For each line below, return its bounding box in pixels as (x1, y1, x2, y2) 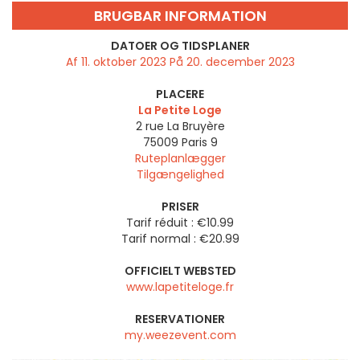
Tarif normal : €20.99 (121, 231, 239, 247)
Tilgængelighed (136, 166, 224, 183)
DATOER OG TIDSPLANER (110, 38, 250, 55)
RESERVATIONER (135, 311, 225, 328)
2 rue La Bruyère (135, 118, 225, 135)
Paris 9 (181, 134, 218, 151)
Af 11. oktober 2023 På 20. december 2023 (65, 54, 295, 71)
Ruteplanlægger (134, 150, 226, 167)
